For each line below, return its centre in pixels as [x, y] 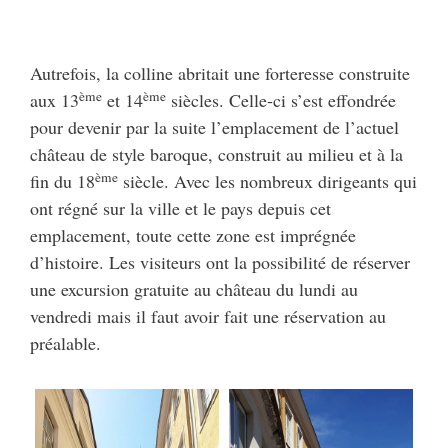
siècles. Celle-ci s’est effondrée [281, 100]
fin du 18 [62, 181]
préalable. [65, 343]
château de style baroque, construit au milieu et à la [216, 154]
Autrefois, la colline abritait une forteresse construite [220, 73]
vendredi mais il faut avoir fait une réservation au [208, 316]
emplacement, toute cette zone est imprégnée [193, 235]
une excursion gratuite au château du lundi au [194, 289]
